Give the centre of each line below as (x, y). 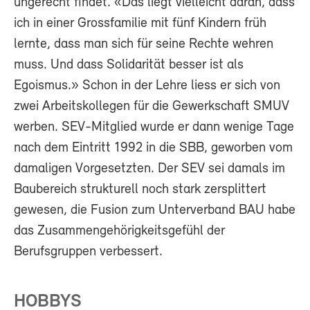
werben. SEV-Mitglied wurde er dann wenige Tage (154, 128)
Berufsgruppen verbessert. (88, 252)
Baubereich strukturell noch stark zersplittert (140, 190)
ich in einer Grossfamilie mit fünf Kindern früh (140, 24)
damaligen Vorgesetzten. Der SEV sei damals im (149, 169)
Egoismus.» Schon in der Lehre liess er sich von (147, 86)
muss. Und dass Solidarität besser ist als (129, 65)
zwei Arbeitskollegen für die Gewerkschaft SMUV (152, 107)
